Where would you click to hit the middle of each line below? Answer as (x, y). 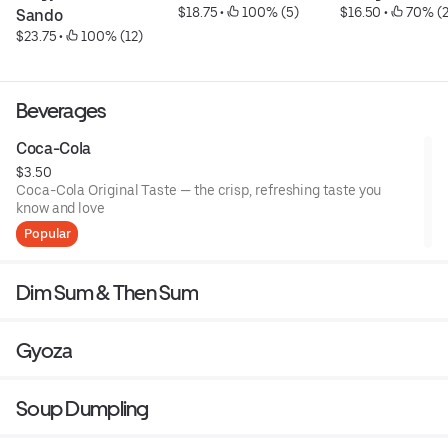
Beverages (61, 110)
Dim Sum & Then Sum (107, 292)
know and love (60, 208)
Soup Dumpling (82, 408)
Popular (47, 233)
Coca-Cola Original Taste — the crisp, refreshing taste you (199, 190)
